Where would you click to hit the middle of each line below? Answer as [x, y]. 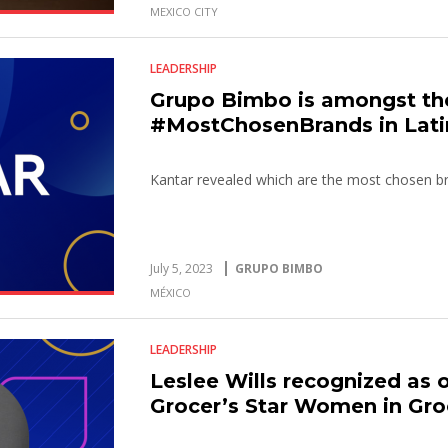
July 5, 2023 [182, 268]
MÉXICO [171, 292]
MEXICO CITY [184, 11]
